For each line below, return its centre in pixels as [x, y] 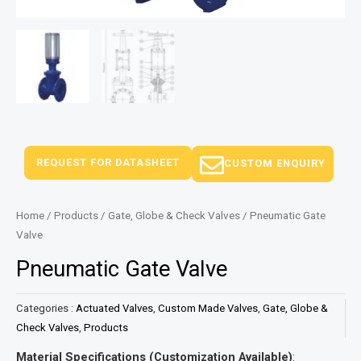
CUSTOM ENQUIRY [275, 164]
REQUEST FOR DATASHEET [108, 163]
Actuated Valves [114, 309]
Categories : [46, 309]
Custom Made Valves [208, 309]
